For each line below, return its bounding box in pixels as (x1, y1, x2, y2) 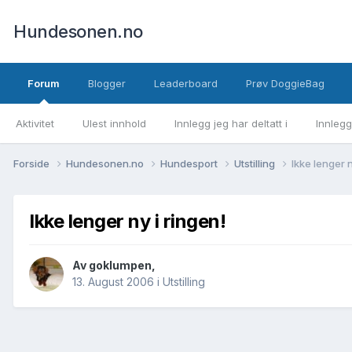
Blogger (88, 77, 126, 90)
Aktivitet (16, 117, 54, 130)
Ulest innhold (82, 117, 146, 130)
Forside (13, 156, 52, 170)
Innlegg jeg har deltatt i (174, 117, 288, 130)
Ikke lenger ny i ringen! (29, 209, 226, 233)
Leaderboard (154, 77, 218, 90)
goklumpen (89, 258, 152, 273)
